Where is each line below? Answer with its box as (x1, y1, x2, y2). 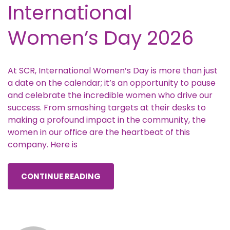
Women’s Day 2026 (8, 24, 194, 51)
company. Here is (8, 139, 78, 150)
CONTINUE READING (21, 171, 101, 182)
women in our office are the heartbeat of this (8, 126, 190, 138)
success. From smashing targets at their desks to (8, 102, 206, 113)
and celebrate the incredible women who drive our (8, 89, 213, 101)
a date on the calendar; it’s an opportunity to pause (8, 77, 216, 89)
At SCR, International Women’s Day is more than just (8, 65, 218, 76)
